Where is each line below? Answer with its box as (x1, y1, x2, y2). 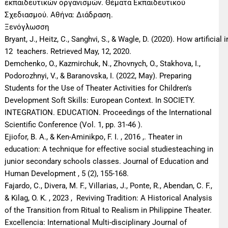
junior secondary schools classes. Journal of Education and (5, 157, 209, 166)
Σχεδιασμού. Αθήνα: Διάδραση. (5, 10, 113, 20)
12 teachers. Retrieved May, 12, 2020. (5, 47, 132, 56)
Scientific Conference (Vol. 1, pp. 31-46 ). (5, 120, 143, 130)
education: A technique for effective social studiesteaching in (5, 145, 214, 154)
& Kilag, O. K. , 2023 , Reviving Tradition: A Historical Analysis (5, 193, 213, 203)
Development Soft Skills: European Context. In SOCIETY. (5, 96, 195, 105)
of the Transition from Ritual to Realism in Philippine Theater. (5, 206, 212, 215)
